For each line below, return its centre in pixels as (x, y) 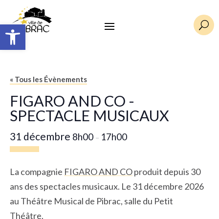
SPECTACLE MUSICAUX (89, 116)
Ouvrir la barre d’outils (29, 29)
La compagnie (37, 172)
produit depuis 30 (166, 172)
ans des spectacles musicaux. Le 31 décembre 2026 (107, 186)
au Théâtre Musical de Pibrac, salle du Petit (91, 201)
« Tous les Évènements (48, 79)
